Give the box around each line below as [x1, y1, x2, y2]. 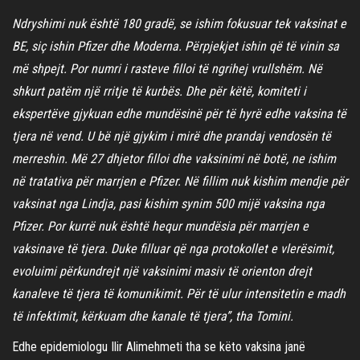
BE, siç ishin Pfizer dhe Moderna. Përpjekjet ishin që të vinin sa [12, 38, 339, 54]
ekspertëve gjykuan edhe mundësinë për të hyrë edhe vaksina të [12, 105, 346, 121]
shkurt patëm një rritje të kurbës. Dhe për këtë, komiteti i [12, 83, 306, 99]
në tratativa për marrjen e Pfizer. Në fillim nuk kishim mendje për [12, 173, 348, 189]
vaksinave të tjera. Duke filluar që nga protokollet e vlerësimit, [12, 240, 334, 256]
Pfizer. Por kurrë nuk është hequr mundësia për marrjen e [12, 218, 309, 234]
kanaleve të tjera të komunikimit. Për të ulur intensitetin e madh [12, 285, 346, 301]
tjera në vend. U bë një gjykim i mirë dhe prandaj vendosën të [12, 128, 331, 144]
